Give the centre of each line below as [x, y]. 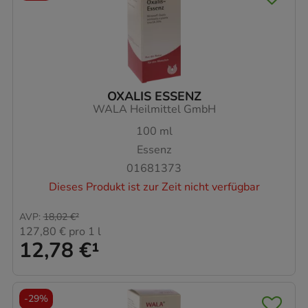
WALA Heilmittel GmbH [154, 109]
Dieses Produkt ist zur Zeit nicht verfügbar [154, 187]
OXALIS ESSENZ [154, 96]
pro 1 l [84, 232]
